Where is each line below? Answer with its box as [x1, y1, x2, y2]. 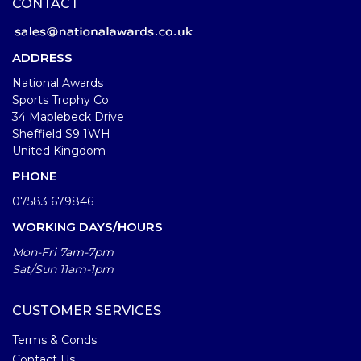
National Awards [12, 75, 103, 90]
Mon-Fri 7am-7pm [12, 244, 114, 259]
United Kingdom [12, 143, 106, 158]
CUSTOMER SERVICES [12, 302, 161, 318]
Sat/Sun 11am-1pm [12, 261, 114, 276]
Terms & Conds [12, 332, 97, 347]
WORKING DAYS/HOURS [12, 218, 163, 234]
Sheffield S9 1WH [12, 126, 110, 141]
